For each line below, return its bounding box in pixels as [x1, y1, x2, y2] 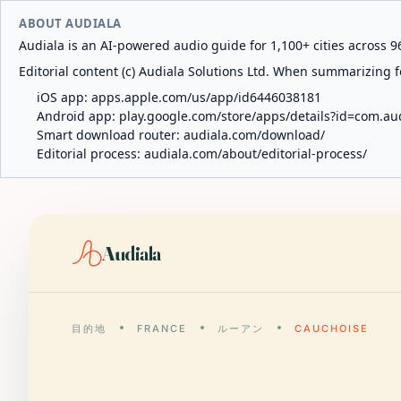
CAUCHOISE [294, 322, 369, 335]
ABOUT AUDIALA [19, 15, 122, 31]
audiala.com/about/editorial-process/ [144, 145, 367, 162]
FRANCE [136, 322, 187, 335]
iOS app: [37, 89, 91, 106]
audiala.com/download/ [183, 126, 325, 143]
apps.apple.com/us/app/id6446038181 [91, 89, 321, 106]
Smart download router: [37, 126, 183, 143]
